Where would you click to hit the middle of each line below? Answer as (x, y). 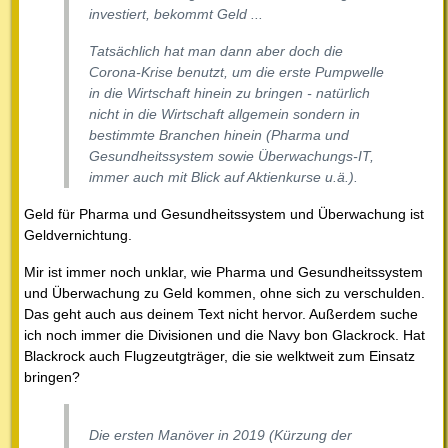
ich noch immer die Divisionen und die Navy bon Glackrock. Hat (224, 334)
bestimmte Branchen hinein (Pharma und (219, 134)
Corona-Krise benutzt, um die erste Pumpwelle (236, 71)
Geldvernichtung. (78, 234)
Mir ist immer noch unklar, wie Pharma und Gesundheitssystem (223, 271)
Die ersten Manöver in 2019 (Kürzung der (220, 434)
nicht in (113, 113)
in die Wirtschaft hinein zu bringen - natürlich (229, 92)
